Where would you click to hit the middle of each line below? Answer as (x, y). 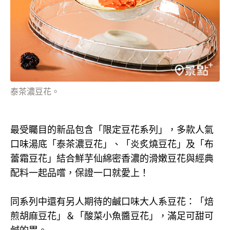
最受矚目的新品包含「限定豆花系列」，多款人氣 (112, 130)
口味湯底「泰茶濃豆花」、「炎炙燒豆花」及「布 (112, 144)
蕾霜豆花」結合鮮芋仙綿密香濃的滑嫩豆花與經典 (112, 158)
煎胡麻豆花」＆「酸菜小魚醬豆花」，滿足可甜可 (112, 216)
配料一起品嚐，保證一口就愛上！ (80, 173)
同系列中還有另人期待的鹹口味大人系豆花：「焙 (112, 202)
